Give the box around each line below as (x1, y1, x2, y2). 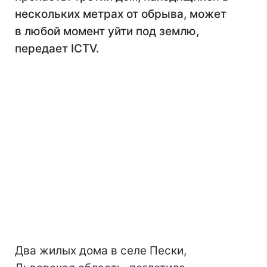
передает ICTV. (15, 42, 99, 55)
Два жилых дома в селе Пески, (15, 244, 187, 257)
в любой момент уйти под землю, (15, 24, 199, 38)
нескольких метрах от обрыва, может (15, 7, 226, 21)
